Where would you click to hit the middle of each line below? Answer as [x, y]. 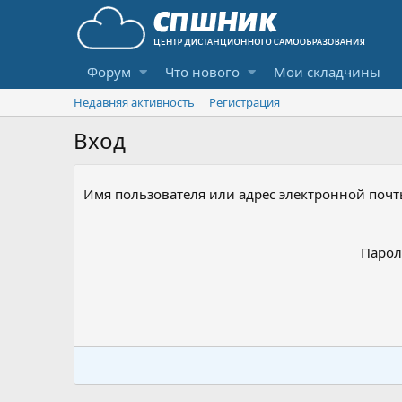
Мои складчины [327, 72]
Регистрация [245, 102]
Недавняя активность [134, 102]
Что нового [202, 72]
